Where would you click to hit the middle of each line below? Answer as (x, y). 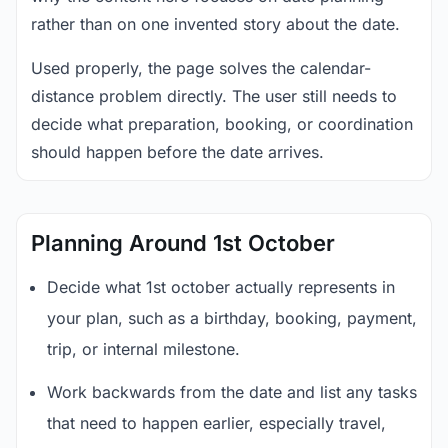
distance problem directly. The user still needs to (214, 96)
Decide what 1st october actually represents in (221, 287)
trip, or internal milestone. (143, 349)
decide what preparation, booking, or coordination (222, 124)
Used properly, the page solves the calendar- (201, 68)
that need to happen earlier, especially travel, (216, 423)
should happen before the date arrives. (177, 152)
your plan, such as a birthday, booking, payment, (232, 318)
